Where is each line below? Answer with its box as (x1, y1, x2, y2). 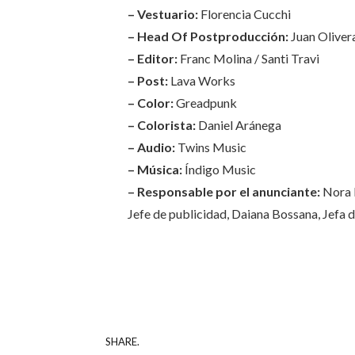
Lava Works (167, 72, 235, 88)
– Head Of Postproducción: (127, 28, 288, 44)
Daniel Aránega (195, 116, 281, 132)
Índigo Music (181, 161, 256, 177)
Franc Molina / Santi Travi (177, 50, 319, 66)
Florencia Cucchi (197, 6, 291, 21)
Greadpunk (173, 94, 237, 110)
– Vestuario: (127, 6, 198, 21)
